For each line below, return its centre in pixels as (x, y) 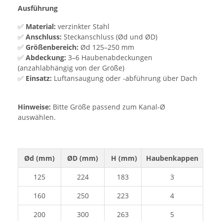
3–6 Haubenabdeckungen (109, 57)
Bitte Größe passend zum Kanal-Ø (109, 107)
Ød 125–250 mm (106, 47)
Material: (41, 26)
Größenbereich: (52, 47)
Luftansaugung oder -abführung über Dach (125, 78)
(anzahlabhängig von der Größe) (71, 68)
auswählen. (37, 117)
